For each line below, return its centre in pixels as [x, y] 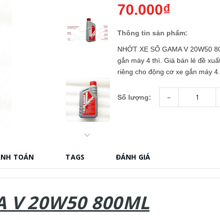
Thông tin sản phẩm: [152, 33]
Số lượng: [134, 97]
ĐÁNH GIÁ [133, 157]
